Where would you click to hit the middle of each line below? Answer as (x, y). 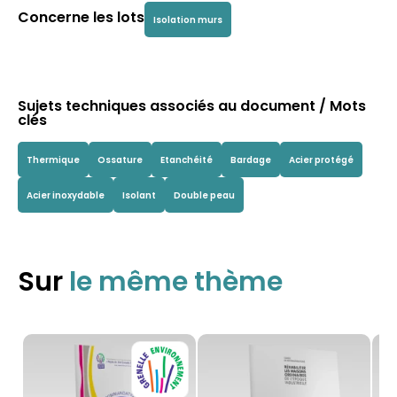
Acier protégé (321, 160)
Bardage (251, 160)
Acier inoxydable (66, 195)
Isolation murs (188, 19)
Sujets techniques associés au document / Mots (192, 106)
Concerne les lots (81, 17)
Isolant (139, 195)
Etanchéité (187, 160)
